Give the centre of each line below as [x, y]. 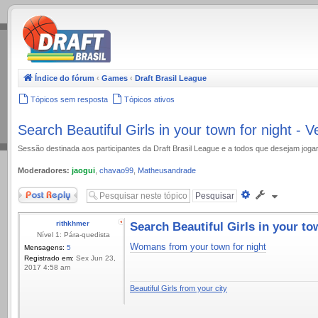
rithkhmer [73, 223]
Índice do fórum [65, 78]
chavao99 [116, 170]
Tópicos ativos [149, 99]
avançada [270, 207]
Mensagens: [44, 247]
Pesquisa [269, 194]
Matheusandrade [167, 170]
